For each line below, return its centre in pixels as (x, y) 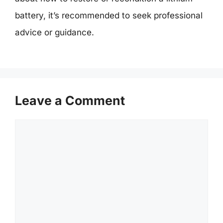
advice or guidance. (55, 32)
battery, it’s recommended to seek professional (109, 15)
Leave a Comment (70, 101)
